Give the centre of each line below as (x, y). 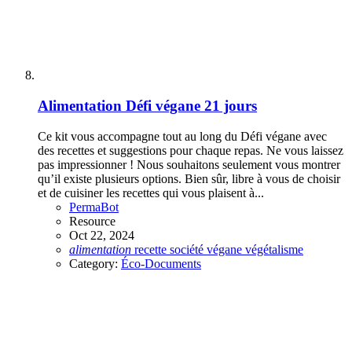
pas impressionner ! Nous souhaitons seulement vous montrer (189, 164)
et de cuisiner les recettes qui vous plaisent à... (151, 192)
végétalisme (274, 249)
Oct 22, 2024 (102, 235)
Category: (95, 263)
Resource (92, 221)
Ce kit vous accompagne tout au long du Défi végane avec (182, 136)
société (188, 249)
